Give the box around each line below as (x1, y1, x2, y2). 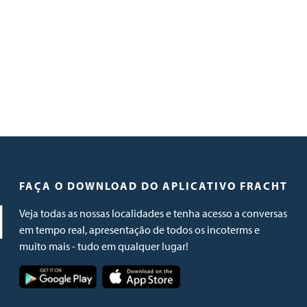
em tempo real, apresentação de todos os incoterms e (19, 223, 260, 236)
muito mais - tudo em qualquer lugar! (19, 239, 188, 253)
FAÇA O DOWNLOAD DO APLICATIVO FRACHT (19, 179, 288, 193)
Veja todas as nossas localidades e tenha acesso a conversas (19, 206, 287, 220)
